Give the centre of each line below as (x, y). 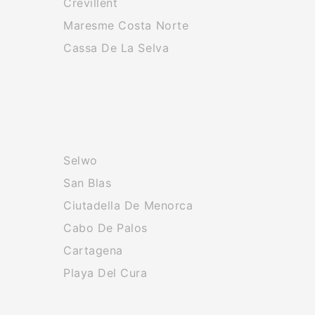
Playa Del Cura (105, 273)
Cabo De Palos (106, 228)
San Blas (88, 183)
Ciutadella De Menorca (128, 205)
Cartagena (93, 250)
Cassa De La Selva (116, 48)
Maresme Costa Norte (126, 25)
